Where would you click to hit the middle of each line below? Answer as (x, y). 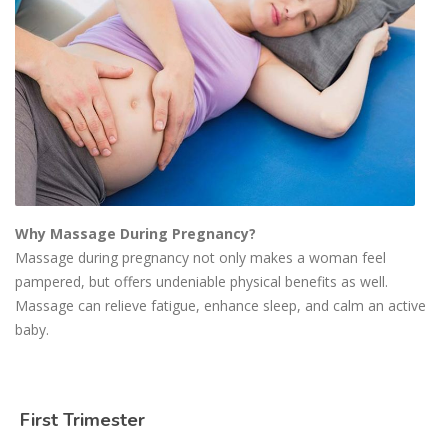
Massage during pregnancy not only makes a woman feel (200, 258)
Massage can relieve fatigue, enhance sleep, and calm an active (220, 306)
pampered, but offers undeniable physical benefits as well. (201, 282)
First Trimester (80, 420)
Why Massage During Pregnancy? (137, 234)
